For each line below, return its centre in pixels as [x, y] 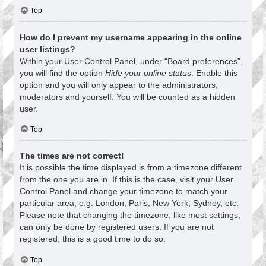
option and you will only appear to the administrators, [119, 85]
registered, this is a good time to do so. [93, 239]
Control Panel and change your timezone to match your [123, 191]
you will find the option [62, 73]
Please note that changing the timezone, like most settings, [130, 215]
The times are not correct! [72, 156]
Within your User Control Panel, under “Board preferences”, [131, 61]
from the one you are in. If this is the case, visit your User [126, 180]
